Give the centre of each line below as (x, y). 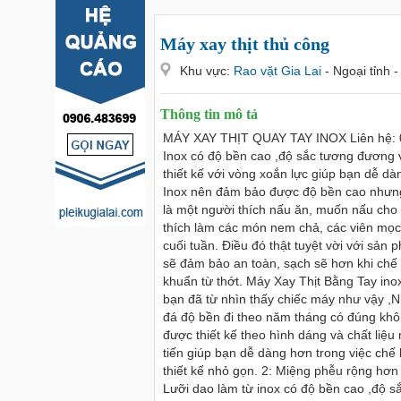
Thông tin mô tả (209, 114)
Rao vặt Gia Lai (279, 71)
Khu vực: (205, 71)
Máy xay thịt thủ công (245, 44)
